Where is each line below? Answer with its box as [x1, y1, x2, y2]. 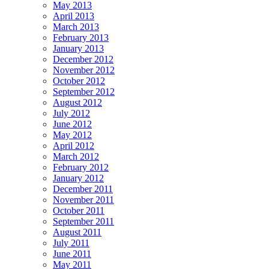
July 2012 [53, 107, 90, 118]
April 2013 [53, 10, 94, 21]
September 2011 [53, 216, 114, 226]
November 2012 [53, 64, 115, 75]
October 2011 [53, 205, 104, 216]
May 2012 [53, 129, 92, 140]
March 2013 [53, 21, 99, 32]
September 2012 [53, 86, 115, 97]
